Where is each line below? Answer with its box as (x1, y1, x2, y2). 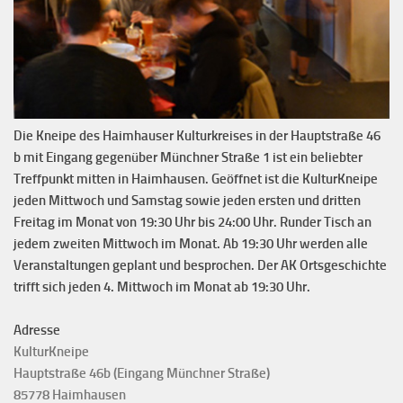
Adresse (13, 322, 60, 339)
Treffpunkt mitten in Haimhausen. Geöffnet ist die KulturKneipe (13, 171, 378, 188)
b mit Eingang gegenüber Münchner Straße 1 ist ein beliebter (13, 149, 363, 166)
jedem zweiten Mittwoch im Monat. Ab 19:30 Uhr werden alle (13, 236, 368, 253)
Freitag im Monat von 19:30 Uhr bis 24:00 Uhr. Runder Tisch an (13, 214, 372, 231)
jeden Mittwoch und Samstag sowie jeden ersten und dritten (13, 193, 361, 210)
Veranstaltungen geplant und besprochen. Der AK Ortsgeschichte (13, 257, 387, 274)
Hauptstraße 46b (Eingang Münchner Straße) (13, 365, 270, 382)
